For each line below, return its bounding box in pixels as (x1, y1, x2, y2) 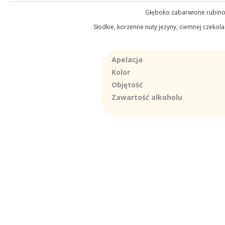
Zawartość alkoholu (111, 92, 182, 102)
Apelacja (111, 55, 143, 64)
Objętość (111, 80, 143, 89)
